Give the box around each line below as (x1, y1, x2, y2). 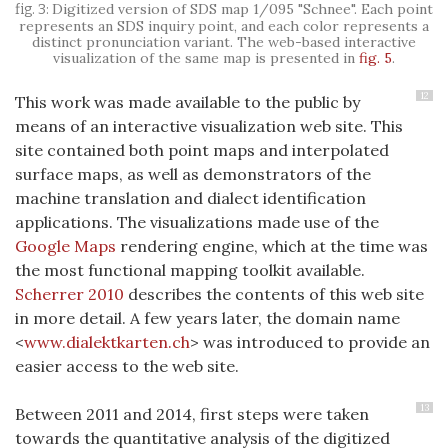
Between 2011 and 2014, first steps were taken (15, 403, 369, 424)
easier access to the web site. (15, 355, 239, 376)
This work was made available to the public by (15, 91, 360, 112)
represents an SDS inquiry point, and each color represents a (19, 16, 429, 35)
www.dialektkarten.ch (24, 331, 190, 352)
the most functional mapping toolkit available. (15, 259, 365, 280)
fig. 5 (359, 48, 392, 67)
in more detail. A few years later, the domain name (15, 307, 400, 328)
